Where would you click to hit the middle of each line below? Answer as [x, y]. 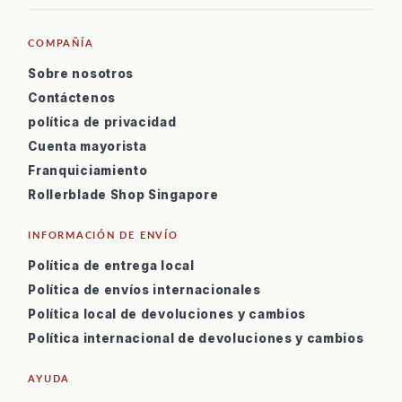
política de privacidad [102, 122]
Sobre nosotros [81, 74]
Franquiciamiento [88, 170]
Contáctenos [72, 98]
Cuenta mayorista [87, 146]
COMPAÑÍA [61, 43]
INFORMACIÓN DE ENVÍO [103, 235]
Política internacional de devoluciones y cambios [196, 338]
